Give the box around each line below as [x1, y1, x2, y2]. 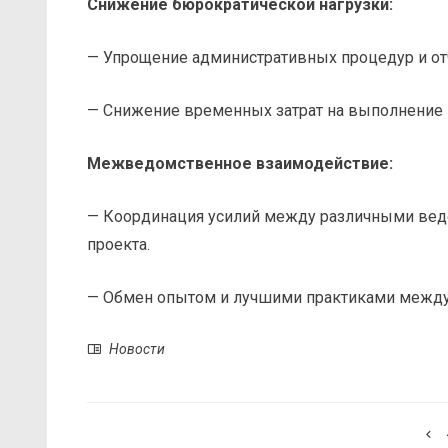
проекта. [87, 234, 150, 254]
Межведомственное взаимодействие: [87, 153, 393, 173]
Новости [109, 340, 165, 357]
